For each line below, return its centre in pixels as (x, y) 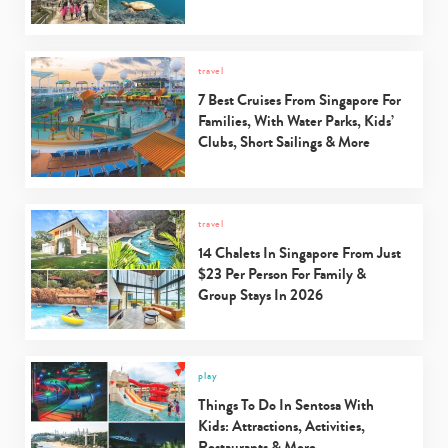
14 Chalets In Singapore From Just (300, 252)
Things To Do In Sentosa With (286, 405)
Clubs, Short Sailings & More (284, 141)
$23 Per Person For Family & (282, 273)
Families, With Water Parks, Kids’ (296, 120)
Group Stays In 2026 (261, 294)
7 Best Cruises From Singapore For (300, 99)
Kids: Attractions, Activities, (282, 426)
